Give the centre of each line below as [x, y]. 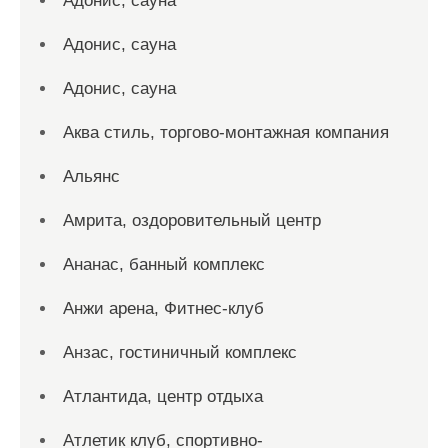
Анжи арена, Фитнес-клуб [163, 308]
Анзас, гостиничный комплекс [180, 352]
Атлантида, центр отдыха [163, 396]
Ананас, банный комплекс [164, 264]
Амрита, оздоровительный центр [192, 220]
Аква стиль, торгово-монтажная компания [226, 132]
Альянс [91, 176]
